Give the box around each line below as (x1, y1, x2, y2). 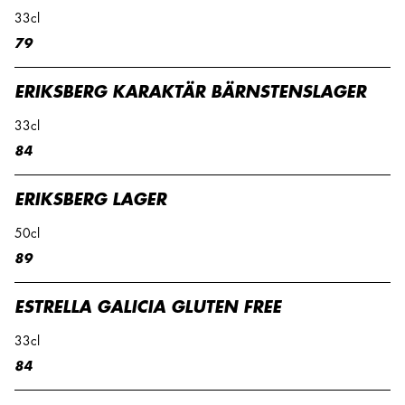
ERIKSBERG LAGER (14, 192, 166, 208)
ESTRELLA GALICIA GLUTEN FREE (14, 299, 281, 316)
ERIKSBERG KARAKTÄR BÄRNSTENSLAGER (14, 84, 366, 100)
